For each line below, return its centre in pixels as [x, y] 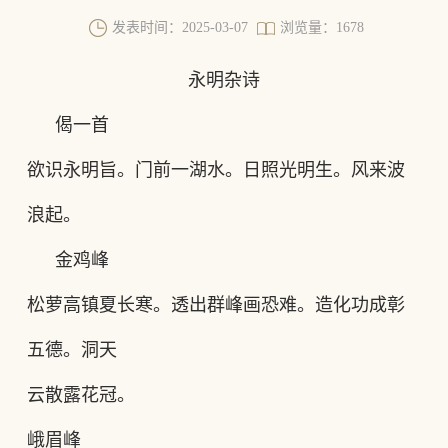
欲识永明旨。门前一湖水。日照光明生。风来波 [215, 170]
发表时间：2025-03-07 [179, 27]
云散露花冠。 [80, 395]
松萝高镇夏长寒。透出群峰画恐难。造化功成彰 [215, 305]
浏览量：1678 [322, 27]
